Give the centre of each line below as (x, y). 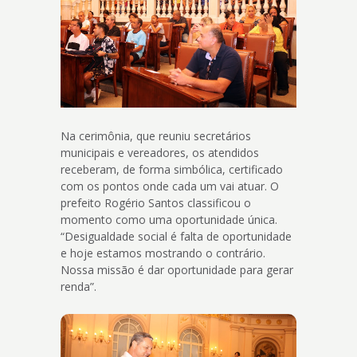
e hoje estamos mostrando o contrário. (163, 253)
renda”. (82, 286)
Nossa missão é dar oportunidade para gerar (177, 269)
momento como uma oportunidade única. (169, 219)
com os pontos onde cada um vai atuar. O (170, 186)
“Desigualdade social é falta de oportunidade (177, 236)
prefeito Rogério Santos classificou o (156, 202)
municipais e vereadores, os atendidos (160, 152)
